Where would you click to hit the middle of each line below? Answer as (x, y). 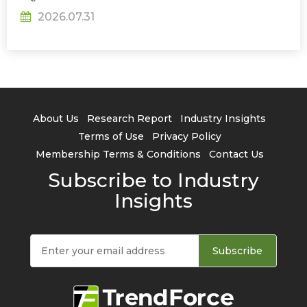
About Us (56, 119)
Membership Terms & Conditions (118, 154)
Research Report (130, 119)
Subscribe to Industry (153, 180)
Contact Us (236, 154)
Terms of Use (111, 136)
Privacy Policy (186, 136)
